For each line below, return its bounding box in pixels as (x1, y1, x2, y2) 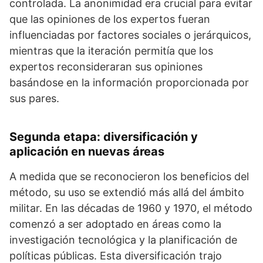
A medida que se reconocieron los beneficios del (9, 170, 249, 183)
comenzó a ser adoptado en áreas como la (9, 218, 221, 230)
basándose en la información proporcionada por (9, 76, 249, 89)
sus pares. (9, 92, 59, 104)
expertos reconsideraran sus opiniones (9, 60, 203, 73)
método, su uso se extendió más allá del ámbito (9, 186, 244, 198)
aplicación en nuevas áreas (9, 144, 164, 159)
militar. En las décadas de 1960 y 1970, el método (9, 202, 252, 214)
